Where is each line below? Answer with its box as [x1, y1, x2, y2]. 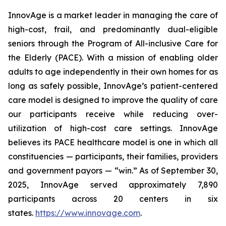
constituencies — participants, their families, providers [8, 151, 218, 161]
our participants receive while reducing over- [8, 109, 218, 119]
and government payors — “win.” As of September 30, [8, 165, 218, 176]
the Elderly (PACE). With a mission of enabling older [8, 52, 218, 63]
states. [8, 208, 35, 218]
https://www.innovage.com [35, 208, 140, 218]
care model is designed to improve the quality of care [8, 95, 218, 105]
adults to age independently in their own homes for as [8, 67, 218, 77]
